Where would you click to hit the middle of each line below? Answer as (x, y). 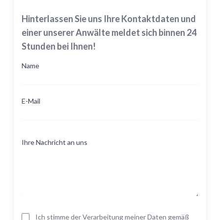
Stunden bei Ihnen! (59, 46)
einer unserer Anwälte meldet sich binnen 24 (109, 32)
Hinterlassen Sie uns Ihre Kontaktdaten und (109, 18)
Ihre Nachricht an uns (55, 142)
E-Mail (31, 101)
